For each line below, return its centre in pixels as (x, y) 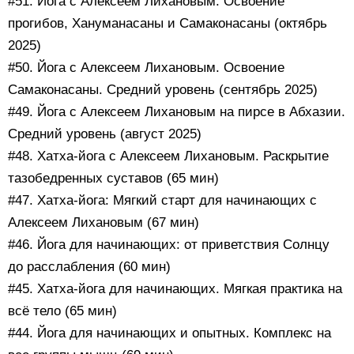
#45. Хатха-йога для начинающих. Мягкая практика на (175, 289)
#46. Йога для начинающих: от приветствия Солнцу (169, 245)
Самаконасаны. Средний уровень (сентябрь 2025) (163, 90)
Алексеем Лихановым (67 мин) (104, 223)
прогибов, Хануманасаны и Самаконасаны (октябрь (168, 24)
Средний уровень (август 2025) (105, 134)
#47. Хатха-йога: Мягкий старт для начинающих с (162, 201)
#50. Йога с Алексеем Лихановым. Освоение (146, 68)
